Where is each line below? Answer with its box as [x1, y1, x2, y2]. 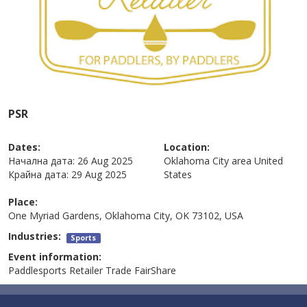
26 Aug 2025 [77, 153, 134, 167]
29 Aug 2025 [71, 167, 127, 181]
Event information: [8, 249, 102, 263]
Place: [8, 195, 38, 208]
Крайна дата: [8, 167, 69, 181]
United [254, 153, 283, 167]
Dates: [8, 140, 41, 153]
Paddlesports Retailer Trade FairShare [8, 263, 177, 277]
